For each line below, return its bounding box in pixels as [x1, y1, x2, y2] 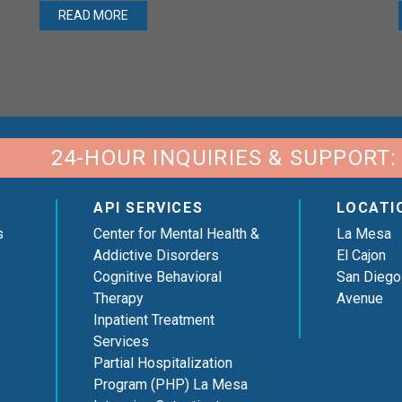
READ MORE [57, 8, 128, 23]
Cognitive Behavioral [92, 268, 222, 286]
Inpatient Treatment [92, 311, 214, 329]
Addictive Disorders [92, 247, 219, 265]
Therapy [92, 290, 144, 308]
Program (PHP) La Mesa [92, 376, 248, 394]
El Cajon [336, 247, 387, 265]
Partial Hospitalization [92, 354, 232, 372]
